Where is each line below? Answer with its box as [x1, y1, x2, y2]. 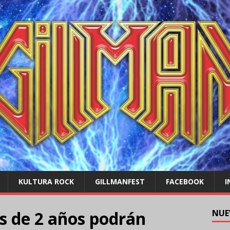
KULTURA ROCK [18, 177, 74, 187]
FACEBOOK [166, 177, 204, 187]
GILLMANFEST [95, 177, 145, 187]
